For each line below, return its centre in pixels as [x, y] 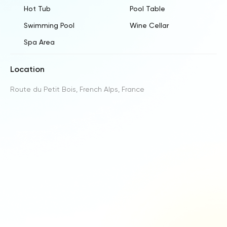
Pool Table [147, 8]
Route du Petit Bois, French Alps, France [77, 89]
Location [27, 69]
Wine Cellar [149, 25]
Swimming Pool [49, 25]
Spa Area [39, 42]
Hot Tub [37, 8]
